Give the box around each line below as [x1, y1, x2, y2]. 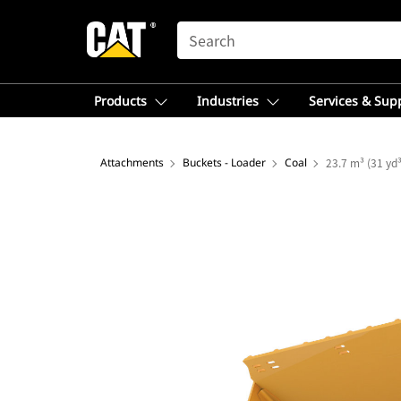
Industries [197, 92, 259, 109]
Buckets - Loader [183, 155, 266, 170]
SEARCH [176, 22, 228, 37]
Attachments [100, 155, 164, 170]
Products [94, 92, 147, 109]
